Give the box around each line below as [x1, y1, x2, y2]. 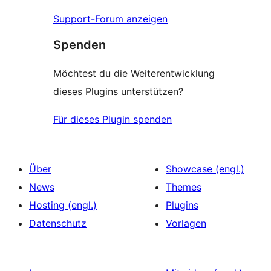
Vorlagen [166, 217, 206, 229]
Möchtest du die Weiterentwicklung [53, 67, 215, 79]
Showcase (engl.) [166, 162, 244, 175]
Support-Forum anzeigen [53, 12, 168, 25]
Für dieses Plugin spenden [53, 113, 172, 125]
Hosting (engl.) [29, 198, 97, 211]
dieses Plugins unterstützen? [53, 85, 183, 97]
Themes [166, 180, 201, 193]
